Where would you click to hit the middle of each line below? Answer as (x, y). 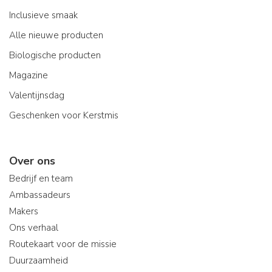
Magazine (29, 75)
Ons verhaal (34, 228)
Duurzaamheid (39, 260)
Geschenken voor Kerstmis (64, 115)
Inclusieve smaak (43, 15)
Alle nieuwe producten (56, 35)
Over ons (32, 161)
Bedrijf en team (41, 178)
